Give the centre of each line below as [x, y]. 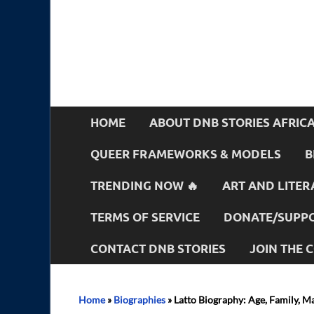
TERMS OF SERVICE [145, 217]
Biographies [139, 300]
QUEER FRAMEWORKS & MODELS [186, 153]
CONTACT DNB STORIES [158, 248]
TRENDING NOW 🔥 [144, 185]
